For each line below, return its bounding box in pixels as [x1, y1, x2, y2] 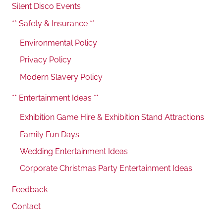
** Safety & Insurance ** [12, 18, 95, 28]
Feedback [12, 184, 48, 194]
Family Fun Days [20, 129, 79, 139]
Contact [12, 202, 41, 212]
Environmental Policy [20, 38, 97, 48]
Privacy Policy [20, 55, 71, 65]
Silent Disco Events [12, 1, 81, 11]
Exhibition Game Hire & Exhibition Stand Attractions [20, 112, 204, 122]
